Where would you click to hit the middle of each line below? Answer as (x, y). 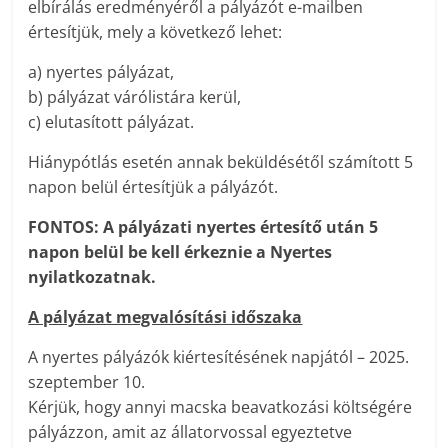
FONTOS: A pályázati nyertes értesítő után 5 (203, 227)
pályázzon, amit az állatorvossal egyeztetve (190, 432)
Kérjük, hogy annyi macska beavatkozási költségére (220, 407)
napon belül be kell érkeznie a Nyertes (180, 252)
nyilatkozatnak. (92, 277)
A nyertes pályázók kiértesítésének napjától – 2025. (219, 357)
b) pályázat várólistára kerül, (135, 97)
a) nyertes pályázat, (101, 72)
